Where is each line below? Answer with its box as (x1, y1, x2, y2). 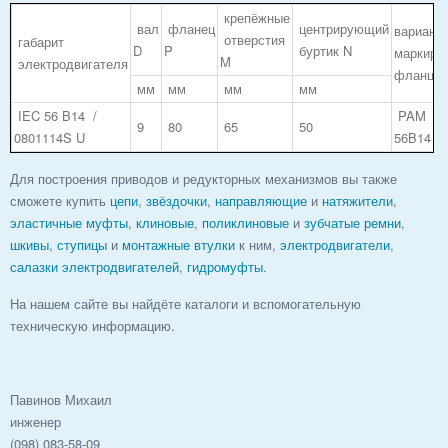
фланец (164, 18, 215, 38)
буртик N (295, 40, 352, 60)
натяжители (322, 190, 393, 210)
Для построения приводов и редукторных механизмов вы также (10, 168, 397, 188)
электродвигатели (280, 234, 390, 254)
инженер (10, 411, 61, 431)
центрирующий (295, 18, 389, 38)
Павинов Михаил (10, 389, 112, 409)
